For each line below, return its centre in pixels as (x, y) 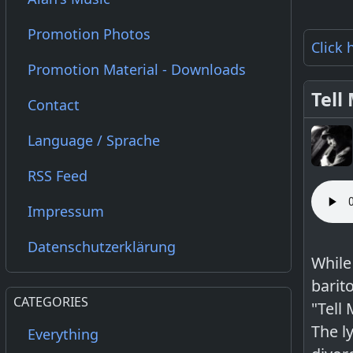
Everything (63, 334)
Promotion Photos (89, 34)
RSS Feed (58, 176)
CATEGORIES (51, 302)
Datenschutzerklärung (102, 247)
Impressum (66, 211)
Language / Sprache (94, 140)
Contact (54, 105)
